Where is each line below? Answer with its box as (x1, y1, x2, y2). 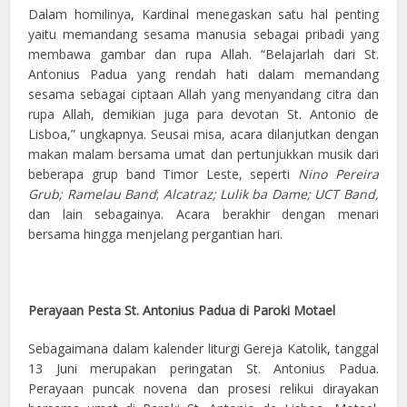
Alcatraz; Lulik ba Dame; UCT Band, (163, 184, 379, 203)
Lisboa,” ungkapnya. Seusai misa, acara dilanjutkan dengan (28, 124, 379, 143)
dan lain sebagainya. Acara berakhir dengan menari (28, 204, 379, 223)
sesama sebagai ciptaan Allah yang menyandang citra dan (28, 84, 379, 103)
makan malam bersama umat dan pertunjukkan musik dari (28, 144, 379, 163)
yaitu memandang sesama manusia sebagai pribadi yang (28, 25, 379, 43)
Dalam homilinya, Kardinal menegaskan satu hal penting (28, 5, 379, 23)
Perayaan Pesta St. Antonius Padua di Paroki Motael (28, 301, 336, 319)
